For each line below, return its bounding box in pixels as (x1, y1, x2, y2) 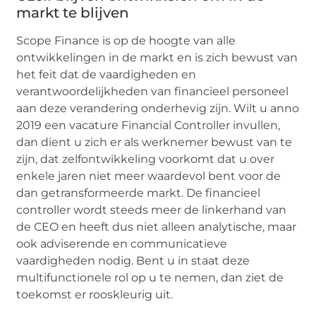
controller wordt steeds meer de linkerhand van (16, 203, 287, 217)
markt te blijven (16, 4, 130, 22)
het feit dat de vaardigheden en (16, 68, 197, 82)
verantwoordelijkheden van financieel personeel (16, 85, 289, 99)
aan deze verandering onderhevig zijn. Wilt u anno (16, 102, 300, 116)
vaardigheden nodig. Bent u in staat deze (16, 254, 250, 268)
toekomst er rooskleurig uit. (16, 288, 174, 302)
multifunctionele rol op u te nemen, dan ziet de (16, 271, 284, 285)
